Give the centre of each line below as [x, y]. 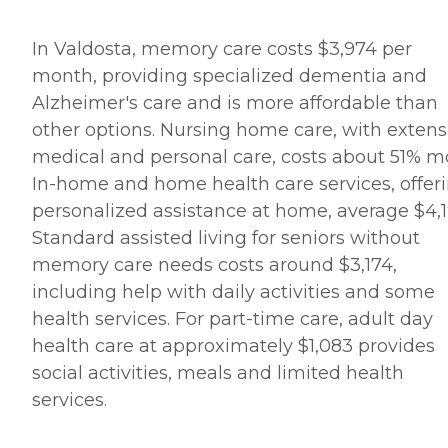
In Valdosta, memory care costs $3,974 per [222, 49]
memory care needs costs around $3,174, [214, 265]
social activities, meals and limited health [218, 373]
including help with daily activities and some [233, 292]
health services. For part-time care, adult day [232, 319]
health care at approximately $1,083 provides [233, 346]
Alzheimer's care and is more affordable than [235, 103]
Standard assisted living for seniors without [226, 238]
